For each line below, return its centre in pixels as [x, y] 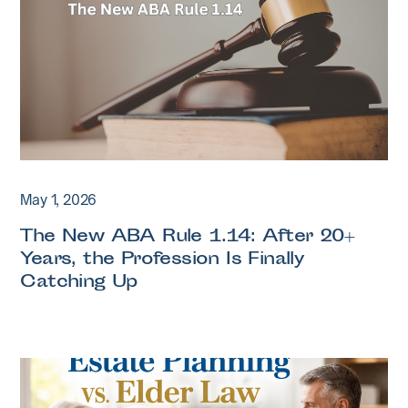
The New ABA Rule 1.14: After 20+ [188, 237]
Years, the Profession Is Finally [162, 260]
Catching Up [79, 283]
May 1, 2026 [59, 200]
